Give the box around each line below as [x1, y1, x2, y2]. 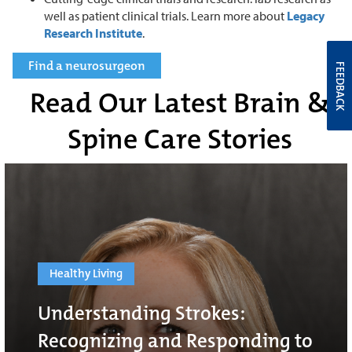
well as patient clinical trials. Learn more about [44, 7, 287, 24]
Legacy [287, 7, 324, 24]
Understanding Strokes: [38, 300, 245, 327]
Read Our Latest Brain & [30, 84, 330, 122]
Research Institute [44, 24, 142, 41]
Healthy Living [49, 266, 123, 282]
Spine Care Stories [68, 120, 292, 158]
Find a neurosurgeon [28, 57, 145, 74]
